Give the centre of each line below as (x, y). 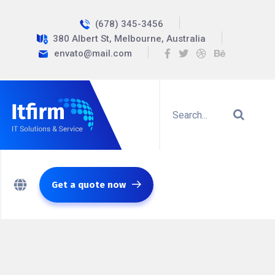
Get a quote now (89, 184)
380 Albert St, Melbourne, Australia (129, 39)
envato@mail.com (93, 53)
